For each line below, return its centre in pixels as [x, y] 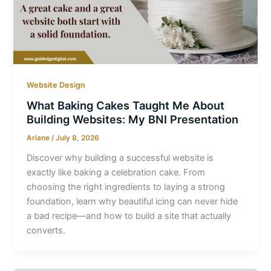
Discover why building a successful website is [120, 158]
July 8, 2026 [78, 138]
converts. [46, 231]
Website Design [56, 85]
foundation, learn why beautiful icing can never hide [132, 202]
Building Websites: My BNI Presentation [133, 119]
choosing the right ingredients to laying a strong [126, 187]
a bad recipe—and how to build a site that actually [129, 216]
